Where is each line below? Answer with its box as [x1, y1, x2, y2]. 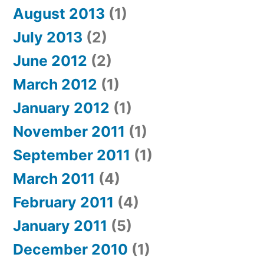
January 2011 [13, 217, 107, 235]
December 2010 [13, 240, 128, 259]
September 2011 [13, 146, 130, 164]
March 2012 [13, 75, 97, 94]
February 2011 [13, 193, 114, 212]
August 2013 [13, 5, 105, 23]
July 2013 [13, 28, 82, 47]
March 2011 [13, 170, 95, 188]
